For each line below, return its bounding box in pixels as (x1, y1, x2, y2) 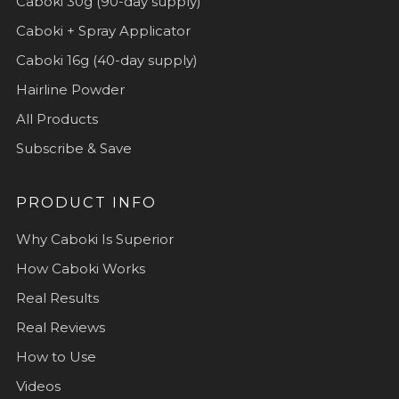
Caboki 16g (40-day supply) (16, 51, 198, 69)
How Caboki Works (16, 259, 145, 277)
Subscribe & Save (16, 139, 132, 157)
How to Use (16, 347, 96, 365)
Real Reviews (16, 318, 105, 336)
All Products (16, 110, 98, 127)
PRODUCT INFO (16, 192, 157, 211)
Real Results (16, 289, 99, 306)
